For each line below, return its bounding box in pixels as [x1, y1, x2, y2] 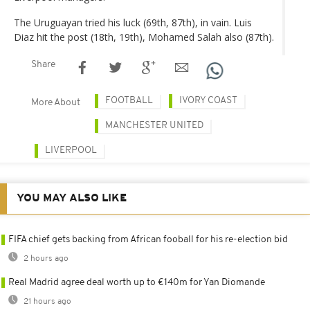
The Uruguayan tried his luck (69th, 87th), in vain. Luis [14, 15, 252, 29]
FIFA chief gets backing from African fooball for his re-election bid [8, 234, 288, 245]
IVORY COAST [179, 95, 237, 106]
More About [31, 97, 80, 108]
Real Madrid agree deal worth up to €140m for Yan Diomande [8, 277, 265, 288]
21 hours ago [21, 297, 71, 306]
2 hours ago [21, 254, 69, 263]
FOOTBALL [105, 95, 153, 106]
